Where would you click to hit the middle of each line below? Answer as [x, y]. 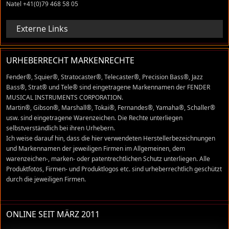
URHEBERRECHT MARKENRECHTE [70, 60]
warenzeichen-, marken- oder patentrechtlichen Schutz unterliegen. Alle [108, 159]
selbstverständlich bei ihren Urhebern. [61, 128]
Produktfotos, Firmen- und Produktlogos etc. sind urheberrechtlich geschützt [114, 169]
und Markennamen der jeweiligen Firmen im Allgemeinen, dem [96, 148]
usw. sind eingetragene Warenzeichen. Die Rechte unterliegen [94, 118]
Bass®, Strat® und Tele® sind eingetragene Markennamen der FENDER [108, 87]
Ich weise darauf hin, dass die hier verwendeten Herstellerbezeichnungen [111, 138]
